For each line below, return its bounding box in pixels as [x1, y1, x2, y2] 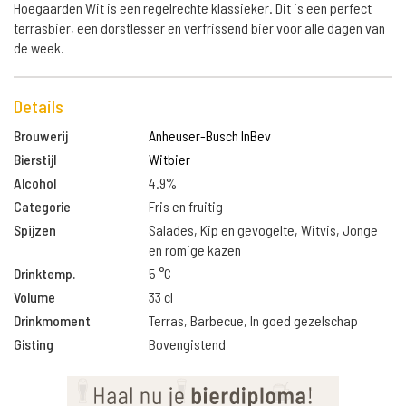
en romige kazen [149, 241, 242, 258]
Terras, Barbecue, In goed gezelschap [149, 312, 359, 329]
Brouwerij [14, 127, 68, 144]
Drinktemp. [14, 265, 75, 282]
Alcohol [14, 174, 56, 191]
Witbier [149, 150, 191, 168]
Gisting [14, 335, 53, 353]
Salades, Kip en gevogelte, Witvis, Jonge [149, 221, 379, 238]
